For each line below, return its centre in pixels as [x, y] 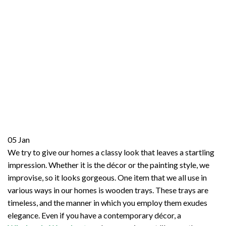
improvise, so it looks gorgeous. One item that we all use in [107, 178]
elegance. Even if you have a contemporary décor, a [94, 215]
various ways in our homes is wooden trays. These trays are [108, 190]
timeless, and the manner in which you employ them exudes [107, 203]
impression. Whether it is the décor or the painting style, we [108, 165]
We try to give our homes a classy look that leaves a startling [111, 152]
